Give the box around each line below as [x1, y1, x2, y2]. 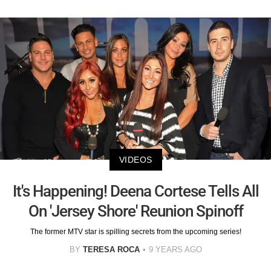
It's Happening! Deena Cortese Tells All [12, 181, 259, 200]
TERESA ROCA [82, 244, 140, 254]
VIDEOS [119, 154, 152, 165]
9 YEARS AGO [148, 244, 202, 254]
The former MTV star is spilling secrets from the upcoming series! [30, 227, 241, 236]
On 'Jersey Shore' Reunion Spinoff [28, 201, 243, 220]
